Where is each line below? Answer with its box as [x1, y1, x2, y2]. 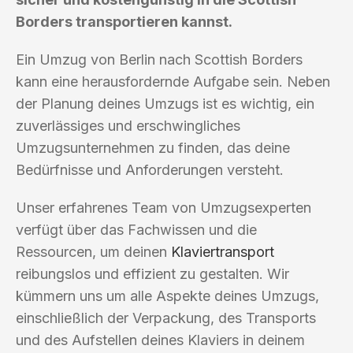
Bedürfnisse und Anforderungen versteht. [16, 161, 284, 178]
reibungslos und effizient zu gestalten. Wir [16, 265, 289, 282]
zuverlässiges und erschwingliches [16, 117, 240, 134]
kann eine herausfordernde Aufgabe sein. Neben [16, 72, 330, 90]
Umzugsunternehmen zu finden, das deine [16, 139, 290, 156]
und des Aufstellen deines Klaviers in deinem [16, 331, 305, 348]
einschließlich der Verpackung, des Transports [16, 309, 316, 326]
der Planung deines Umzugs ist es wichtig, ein [16, 95, 314, 112]
